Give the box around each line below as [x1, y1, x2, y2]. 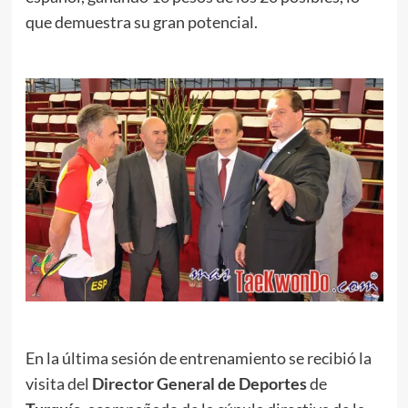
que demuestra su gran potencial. [25, 11, 258, 32]
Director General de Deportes [91, 373, 307, 394]
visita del [25, 373, 92, 394]
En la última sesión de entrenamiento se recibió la [25, 348, 372, 369]
